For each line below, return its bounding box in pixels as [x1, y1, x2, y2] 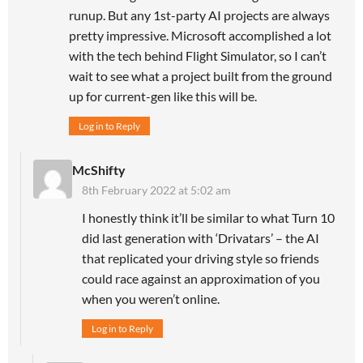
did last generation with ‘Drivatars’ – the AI [82, 229, 319, 246]
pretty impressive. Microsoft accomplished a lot [69, 27, 331, 43]
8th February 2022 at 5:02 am [82, 182, 231, 197]
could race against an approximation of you [82, 270, 320, 286]
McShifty [72, 161, 126, 177]
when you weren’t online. [82, 290, 220, 306]
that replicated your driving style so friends [82, 250, 319, 266]
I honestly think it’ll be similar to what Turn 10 [82, 209, 335, 225]
